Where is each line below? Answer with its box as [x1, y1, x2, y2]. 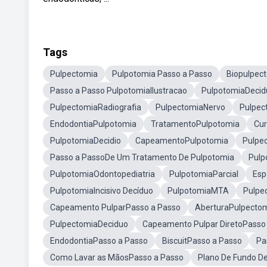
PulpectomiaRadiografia [50, 103, 141, 112]
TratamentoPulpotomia [151, 119, 240, 129]
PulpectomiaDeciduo [50, 219, 128, 229]
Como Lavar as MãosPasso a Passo [50, 253, 184, 262]
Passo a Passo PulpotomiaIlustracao [50, 86, 187, 95]
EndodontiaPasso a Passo [50, 236, 148, 246]
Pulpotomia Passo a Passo [112, 69, 212, 79]
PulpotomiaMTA [167, 186, 229, 195]
